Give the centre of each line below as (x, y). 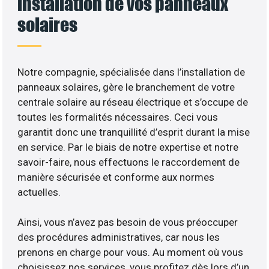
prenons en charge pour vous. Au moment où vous (131, 252)
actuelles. (39, 192)
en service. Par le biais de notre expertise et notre (128, 147)
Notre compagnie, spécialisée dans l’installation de (131, 72)
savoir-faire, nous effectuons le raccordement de (129, 162)
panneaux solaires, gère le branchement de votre (126, 87)
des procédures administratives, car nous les (119, 237)
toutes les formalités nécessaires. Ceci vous (118, 117)
